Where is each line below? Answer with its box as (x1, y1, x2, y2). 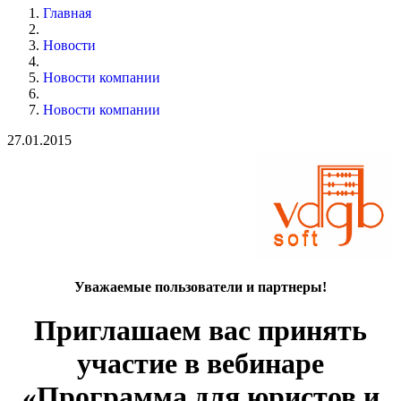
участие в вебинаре (77, 347, 324, 380)
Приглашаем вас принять (34, 314, 367, 347)
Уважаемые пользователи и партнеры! (74, 278, 327, 294)
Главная (43, 4, 91, 21)
